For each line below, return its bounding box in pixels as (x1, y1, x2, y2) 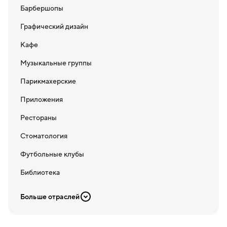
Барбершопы (20, 4, 63, 13)
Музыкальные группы (20, 58, 92, 67)
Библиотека (20, 168, 60, 177)
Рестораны (20, 113, 57, 122)
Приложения (20, 95, 63, 104)
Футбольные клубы (20, 149, 84, 159)
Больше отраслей (20, 192, 80, 201)
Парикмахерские (20, 77, 76, 86)
